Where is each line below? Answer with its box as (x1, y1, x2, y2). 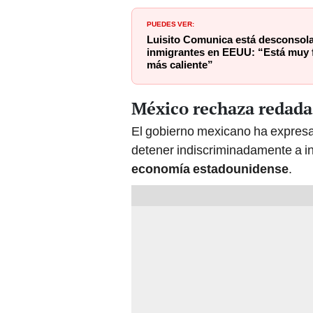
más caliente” (147, 59, 213, 72)
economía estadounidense (131, 161, 289, 177)
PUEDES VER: (147, 17, 194, 29)
